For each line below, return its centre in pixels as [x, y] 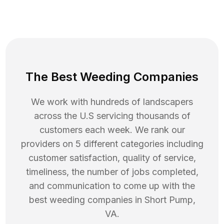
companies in [114, 200]
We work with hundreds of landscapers [112, 102]
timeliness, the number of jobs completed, [112, 172]
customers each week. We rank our [112, 130]
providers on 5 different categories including [112, 144]
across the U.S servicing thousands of [112, 116]
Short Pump [168, 200]
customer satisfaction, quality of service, [112, 158]
